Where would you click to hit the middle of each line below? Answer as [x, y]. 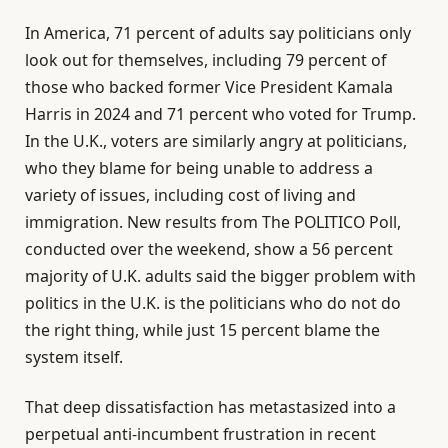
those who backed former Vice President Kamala [209, 87]
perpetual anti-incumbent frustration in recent [200, 433]
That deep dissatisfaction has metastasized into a [210, 406]
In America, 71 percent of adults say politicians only [218, 33]
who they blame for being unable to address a [199, 168]
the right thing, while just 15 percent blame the [202, 330]
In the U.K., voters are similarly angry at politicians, [216, 141]
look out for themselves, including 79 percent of [205, 60]
